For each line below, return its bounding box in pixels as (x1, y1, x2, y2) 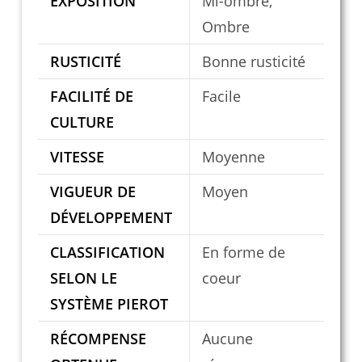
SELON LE (49, 268, 117, 288)
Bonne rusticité (201, 52, 305, 72)
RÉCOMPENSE (49, 329, 146, 349)
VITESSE (49, 147, 104, 167)
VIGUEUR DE (49, 182, 136, 202)
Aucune (201, 329, 253, 349)
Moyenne (201, 147, 265, 167)
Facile (201, 86, 241, 107)
